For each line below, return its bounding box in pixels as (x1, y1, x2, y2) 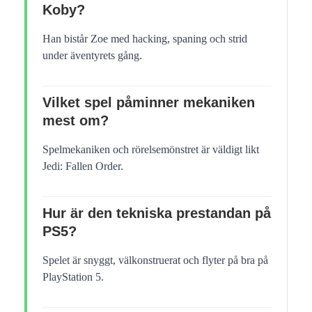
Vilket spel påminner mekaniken (42, 94, 255, 110)
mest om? (42, 112, 109, 128)
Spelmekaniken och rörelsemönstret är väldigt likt (42, 143, 259, 155)
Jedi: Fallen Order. (42, 159, 123, 172)
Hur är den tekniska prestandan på (42, 205, 271, 221)
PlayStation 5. (42, 270, 104, 283)
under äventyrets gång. (42, 49, 142, 61)
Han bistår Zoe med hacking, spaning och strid (42, 32, 247, 45)
